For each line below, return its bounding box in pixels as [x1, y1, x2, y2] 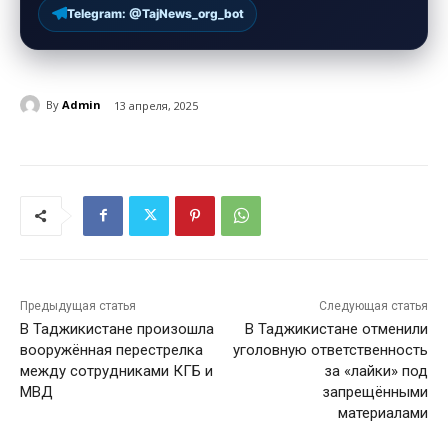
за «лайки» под [323, 361, 428, 380]
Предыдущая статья [20, 298, 136, 313]
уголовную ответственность [232, 340, 428, 359]
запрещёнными [321, 382, 428, 401]
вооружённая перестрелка [20, 340, 203, 359]
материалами [337, 403, 428, 422]
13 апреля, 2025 [114, 97, 198, 113]
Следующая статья [318, 298, 428, 313]
